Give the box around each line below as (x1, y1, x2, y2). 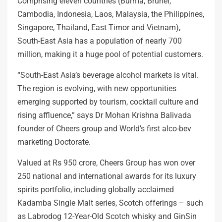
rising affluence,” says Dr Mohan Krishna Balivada (17, 110, 191, 120)
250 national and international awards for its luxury (17, 171, 196, 181)
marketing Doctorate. (17, 137, 91, 147)
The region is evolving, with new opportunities (17, 83, 176, 93)
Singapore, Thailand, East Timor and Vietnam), (17, 22, 180, 32)
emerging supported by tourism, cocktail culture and (17, 97, 198, 107)
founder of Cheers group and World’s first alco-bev (17, 123, 191, 133)
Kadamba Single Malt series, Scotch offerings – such (17, 198, 203, 208)
